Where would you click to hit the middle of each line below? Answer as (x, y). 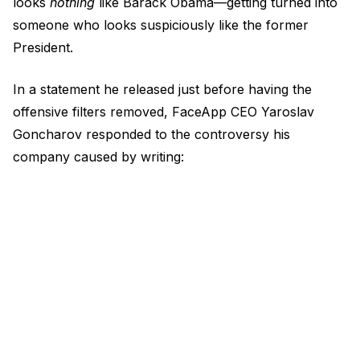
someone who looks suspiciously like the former (161, 25)
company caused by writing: (98, 157)
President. (43, 47)
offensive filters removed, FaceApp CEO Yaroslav (164, 112)
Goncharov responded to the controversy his (151, 134)
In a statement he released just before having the (162, 89)
